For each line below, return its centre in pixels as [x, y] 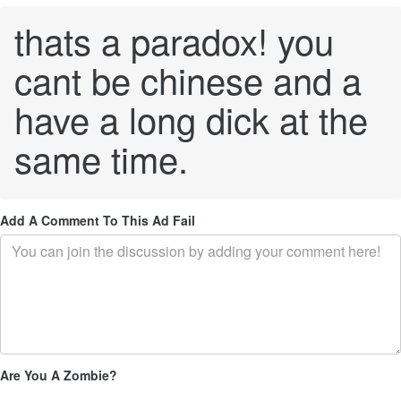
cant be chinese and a [188, 79]
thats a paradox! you [174, 40]
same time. [101, 158]
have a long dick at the [191, 119]
